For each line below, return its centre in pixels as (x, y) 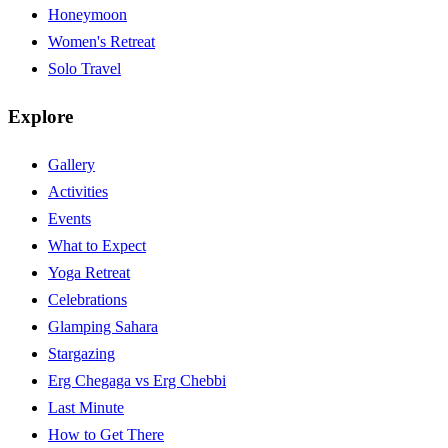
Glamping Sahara (103, 326)
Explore (40, 117)
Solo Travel (84, 69)
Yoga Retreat (89, 272)
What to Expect (97, 245)
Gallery (71, 164)
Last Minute (86, 407)
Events (69, 218)
